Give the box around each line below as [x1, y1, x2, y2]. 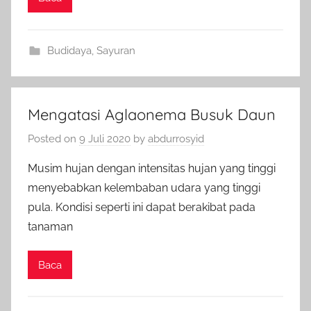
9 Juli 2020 [79, 133, 131, 145]
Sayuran [96, 44, 135, 57]
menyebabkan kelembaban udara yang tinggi [28, 181, 260, 194]
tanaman [28, 220, 73, 233]
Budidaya [47, 44, 92, 57]
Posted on [28, 133, 79, 145]
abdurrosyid [148, 133, 204, 145]
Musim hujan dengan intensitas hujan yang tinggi [28, 162, 276, 175]
